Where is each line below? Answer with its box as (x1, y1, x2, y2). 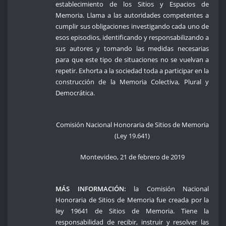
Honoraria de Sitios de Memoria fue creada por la (55, 195, 209, 204)
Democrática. (55, 88, 95, 98)
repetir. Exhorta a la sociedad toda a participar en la (55, 66, 209, 76)
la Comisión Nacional (126, 184, 209, 193)
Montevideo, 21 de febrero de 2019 (80, 152, 185, 161)
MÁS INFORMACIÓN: (55, 184, 126, 193)
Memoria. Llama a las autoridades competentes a (55, 11, 209, 20)
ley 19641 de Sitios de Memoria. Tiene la (55, 206, 209, 215)
